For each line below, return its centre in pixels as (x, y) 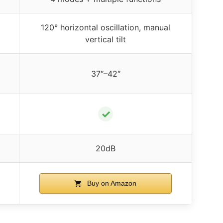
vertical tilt (106, 39)
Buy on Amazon (111, 183)
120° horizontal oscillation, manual (106, 27)
